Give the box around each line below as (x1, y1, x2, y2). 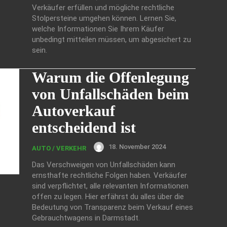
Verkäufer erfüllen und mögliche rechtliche (32, 3, 174, 12)
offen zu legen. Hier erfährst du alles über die (32, 192, 184, 201)
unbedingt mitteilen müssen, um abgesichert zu (32, 34, 191, 44)
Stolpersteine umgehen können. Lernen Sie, (32, 13, 176, 23)
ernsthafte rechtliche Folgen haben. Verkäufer (32, 170, 187, 180)
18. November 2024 (108, 143, 166, 151)
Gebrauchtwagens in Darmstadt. (32, 213, 140, 222)
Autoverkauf (32, 102, 115, 119)
